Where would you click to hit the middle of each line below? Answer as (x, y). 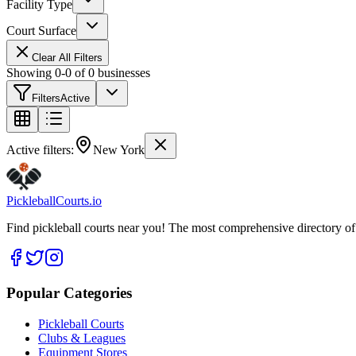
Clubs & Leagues (82, 339)
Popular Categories (69, 293)
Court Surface (41, 30)
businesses (122, 72)
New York (119, 149)
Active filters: (40, 149)
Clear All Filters (67, 57)
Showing (31, 72)
